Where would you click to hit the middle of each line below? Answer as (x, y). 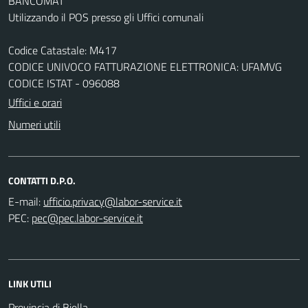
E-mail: (24, 202)
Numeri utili (34, 125)
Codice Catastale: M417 (63, 51)
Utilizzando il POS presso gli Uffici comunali (106, 18)
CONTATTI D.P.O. (42, 181)
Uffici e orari (35, 103)
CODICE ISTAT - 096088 (64, 84)
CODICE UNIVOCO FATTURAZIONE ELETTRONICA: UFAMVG (145, 67)
